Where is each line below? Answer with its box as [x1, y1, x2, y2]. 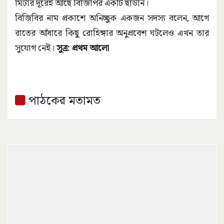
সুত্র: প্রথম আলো [56, 42, 109, 53]
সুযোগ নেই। [15, 42, 56, 53]
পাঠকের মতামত [25, 93, 100, 107]
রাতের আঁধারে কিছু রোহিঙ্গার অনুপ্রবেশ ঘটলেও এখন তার [15, 27, 209, 38]
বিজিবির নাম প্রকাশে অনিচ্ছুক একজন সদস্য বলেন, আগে [15, 12, 209, 23]
